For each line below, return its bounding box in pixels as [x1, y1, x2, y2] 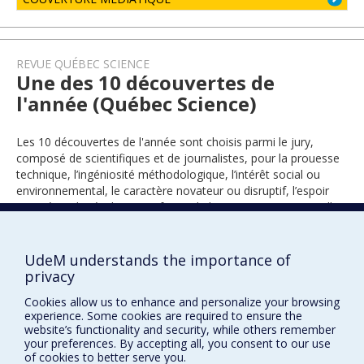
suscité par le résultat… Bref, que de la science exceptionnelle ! [16, 199, 344, 214]
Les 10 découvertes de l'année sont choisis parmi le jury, [16, 134, 314, 149]
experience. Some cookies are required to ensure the [24, 307, 302, 323]
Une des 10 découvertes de [16, 69, 275, 96]
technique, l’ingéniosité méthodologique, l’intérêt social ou [16, 167, 320, 182]
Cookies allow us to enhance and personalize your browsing [24, 293, 340, 310]
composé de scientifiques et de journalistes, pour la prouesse [16, 150, 340, 166]
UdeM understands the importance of [24, 250, 291, 270]
